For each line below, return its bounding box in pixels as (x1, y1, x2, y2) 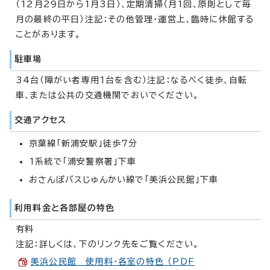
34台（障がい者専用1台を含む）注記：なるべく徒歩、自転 (16, 75, 248, 84)
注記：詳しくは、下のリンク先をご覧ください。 (16, 239, 199, 248)
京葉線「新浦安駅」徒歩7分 (29, 139, 138, 148)
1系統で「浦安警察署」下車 (29, 157, 137, 166)
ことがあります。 (16, 30, 81, 39)
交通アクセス (14, 115, 67, 124)
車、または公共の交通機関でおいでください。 (16, 90, 199, 99)
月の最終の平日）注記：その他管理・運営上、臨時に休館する (16, 14, 254, 24)
